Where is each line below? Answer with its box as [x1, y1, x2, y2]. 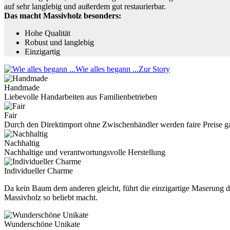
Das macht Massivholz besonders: [4, 11, 121, 20]
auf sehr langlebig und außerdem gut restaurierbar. [4, 2, 166, 11]
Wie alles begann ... [75, 64, 139, 73]
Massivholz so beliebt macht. [4, 193, 98, 202]
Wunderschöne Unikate [4, 219, 80, 228]
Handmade [4, 83, 40, 92]
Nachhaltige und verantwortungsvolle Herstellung [4, 147, 165, 157]
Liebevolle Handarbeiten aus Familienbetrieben [4, 92, 157, 101]
